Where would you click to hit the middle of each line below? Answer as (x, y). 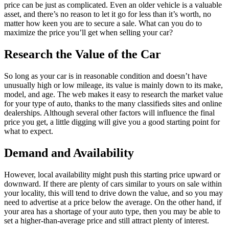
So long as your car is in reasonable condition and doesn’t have (106, 76)
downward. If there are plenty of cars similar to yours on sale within (113, 184)
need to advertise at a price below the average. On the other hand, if (113, 202)
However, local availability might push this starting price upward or (112, 174)
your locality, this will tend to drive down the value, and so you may (113, 193)
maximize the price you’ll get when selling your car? (88, 32)
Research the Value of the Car (83, 54)
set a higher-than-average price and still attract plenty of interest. (107, 220)
